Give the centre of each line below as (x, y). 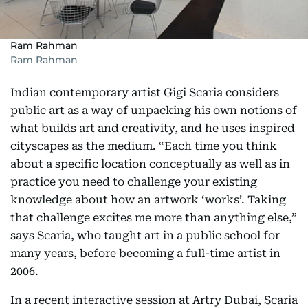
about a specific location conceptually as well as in (150, 164)
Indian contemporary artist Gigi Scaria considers (145, 92)
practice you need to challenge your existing (134, 182)
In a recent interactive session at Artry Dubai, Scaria (154, 300)
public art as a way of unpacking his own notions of (154, 110)
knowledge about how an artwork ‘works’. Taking (148, 200)
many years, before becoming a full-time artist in (145, 253)
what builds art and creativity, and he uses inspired (153, 128)
